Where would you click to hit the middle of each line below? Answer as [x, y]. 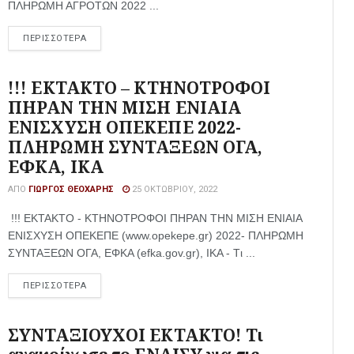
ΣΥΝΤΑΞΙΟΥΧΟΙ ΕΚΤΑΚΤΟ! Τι [136, 335]
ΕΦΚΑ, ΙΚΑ [56, 167]
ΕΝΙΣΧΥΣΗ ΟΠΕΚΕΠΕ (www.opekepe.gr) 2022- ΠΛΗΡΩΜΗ [156, 235]
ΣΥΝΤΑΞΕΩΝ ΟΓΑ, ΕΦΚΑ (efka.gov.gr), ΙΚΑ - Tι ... [132, 253]
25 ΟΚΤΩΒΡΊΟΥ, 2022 [173, 189]
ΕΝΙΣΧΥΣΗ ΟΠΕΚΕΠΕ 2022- [125, 127]
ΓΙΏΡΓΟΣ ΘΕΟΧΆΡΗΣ [71, 189]
